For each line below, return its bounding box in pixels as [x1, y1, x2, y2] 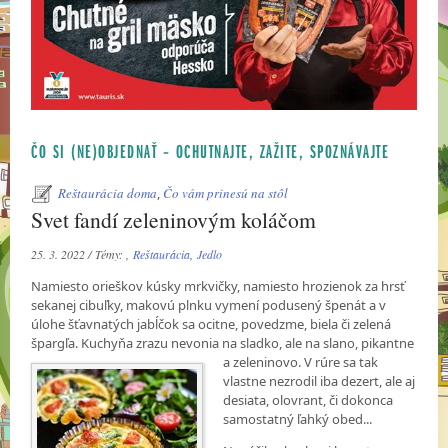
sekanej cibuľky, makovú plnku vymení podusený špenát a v [31, 296, 387, 315]
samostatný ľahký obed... [223, 410, 373, 429]
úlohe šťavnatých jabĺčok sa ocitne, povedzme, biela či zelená [31, 315, 392, 334]
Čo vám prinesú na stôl [163, 184, 289, 203]
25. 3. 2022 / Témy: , [31, 246, 134, 263]
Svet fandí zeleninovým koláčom [31, 205, 317, 235]
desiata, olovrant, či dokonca [223, 391, 394, 410]
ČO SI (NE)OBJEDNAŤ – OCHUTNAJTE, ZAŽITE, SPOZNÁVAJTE [31, 139, 390, 164]
